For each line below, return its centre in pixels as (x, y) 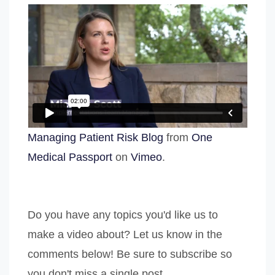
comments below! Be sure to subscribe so (130, 254)
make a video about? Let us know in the (125, 235)
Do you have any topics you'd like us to (123, 215)
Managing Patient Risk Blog (95, 138)
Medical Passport (70, 157)
